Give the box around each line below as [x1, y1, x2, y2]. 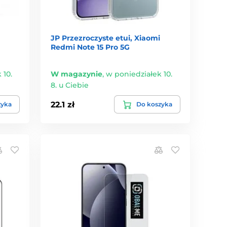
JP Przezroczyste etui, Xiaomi [51, 33, 161, 43]
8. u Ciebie [51, 81, 89, 90]
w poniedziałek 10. [106, 69, 173, 79]
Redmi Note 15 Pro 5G [51, 43, 130, 52]
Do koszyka [136, 100, 172, 108]
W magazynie [51, 69, 103, 79]
